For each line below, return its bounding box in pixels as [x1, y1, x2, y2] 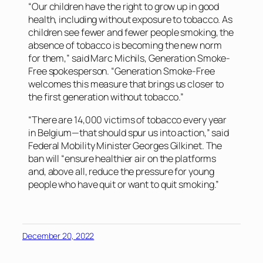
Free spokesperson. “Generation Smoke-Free [28, 65, 215, 78]
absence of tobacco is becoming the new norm [28, 39, 222, 52]
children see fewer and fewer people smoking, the [28, 26, 234, 39]
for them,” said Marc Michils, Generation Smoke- [28, 52, 231, 65]
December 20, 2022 [22, 230, 95, 241]
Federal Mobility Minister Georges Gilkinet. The [28, 139, 222, 152]
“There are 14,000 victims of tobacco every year [28, 113, 227, 126]
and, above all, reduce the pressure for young [28, 164, 214, 178]
